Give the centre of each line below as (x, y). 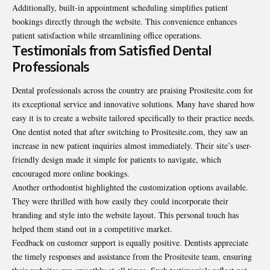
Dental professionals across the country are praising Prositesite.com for (133, 90)
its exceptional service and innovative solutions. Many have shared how (133, 104)
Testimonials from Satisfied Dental (111, 50)
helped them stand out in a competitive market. (92, 229)
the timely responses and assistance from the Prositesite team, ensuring (132, 257)
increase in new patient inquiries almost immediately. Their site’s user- (132, 146)
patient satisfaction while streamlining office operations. (107, 35)
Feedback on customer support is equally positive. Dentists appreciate (130, 243)
